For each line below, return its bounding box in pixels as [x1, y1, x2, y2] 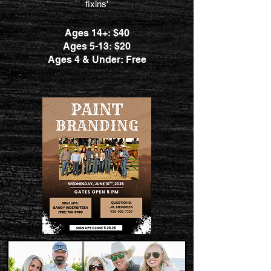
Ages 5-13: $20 [63, 41, 131, 52]
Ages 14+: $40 [64, 27, 129, 39]
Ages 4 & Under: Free [47, 54, 146, 65]
